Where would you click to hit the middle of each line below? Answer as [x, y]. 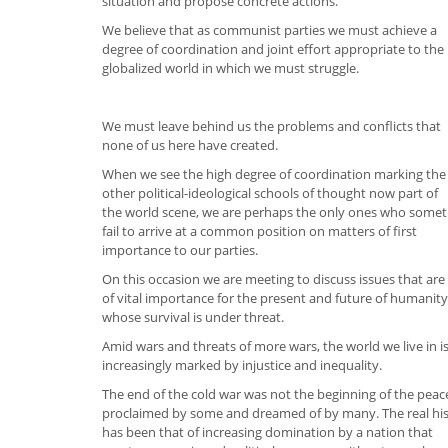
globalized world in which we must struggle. [230, 67]
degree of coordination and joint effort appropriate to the [273, 48]
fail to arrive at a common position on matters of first [259, 230]
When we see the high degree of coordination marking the [274, 173]
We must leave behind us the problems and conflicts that [271, 125]
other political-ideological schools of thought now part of [270, 192]
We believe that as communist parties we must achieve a [269, 29]
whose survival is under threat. [193, 316]
